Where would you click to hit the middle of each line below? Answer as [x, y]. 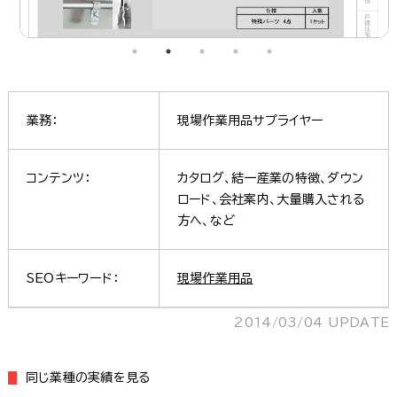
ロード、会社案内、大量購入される [271, 199]
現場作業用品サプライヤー [250, 120]
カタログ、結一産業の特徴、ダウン [270, 178]
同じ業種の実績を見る [88, 377]
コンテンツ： [58, 178]
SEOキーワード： [73, 278]
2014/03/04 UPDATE [312, 322]
